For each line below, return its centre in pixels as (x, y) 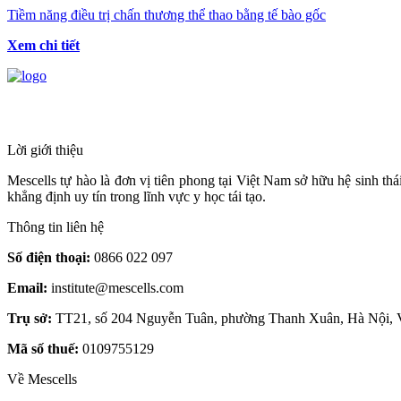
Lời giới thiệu (45, 150)
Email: (27, 288)
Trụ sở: (30, 319)
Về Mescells (42, 380)
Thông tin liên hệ (55, 227)
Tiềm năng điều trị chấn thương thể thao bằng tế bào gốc (166, 15)
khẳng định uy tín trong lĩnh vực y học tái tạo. (137, 197)
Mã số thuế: (43, 349)
